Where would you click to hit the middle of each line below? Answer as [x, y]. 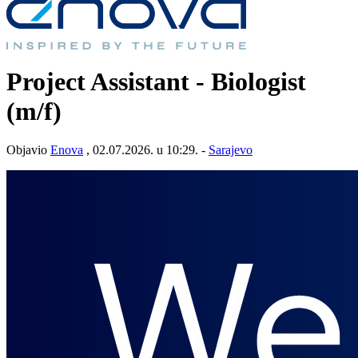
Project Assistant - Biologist [156, 81]
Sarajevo [231, 150]
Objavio [28, 150]
